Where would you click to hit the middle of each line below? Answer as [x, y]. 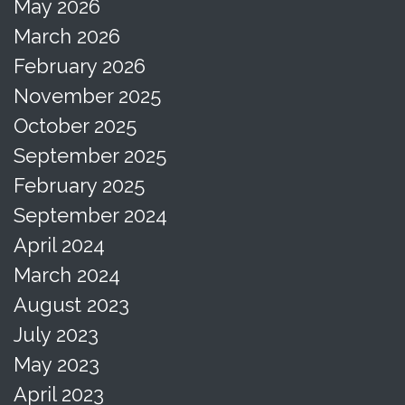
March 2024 [67, 274]
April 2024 [59, 245]
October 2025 [75, 125]
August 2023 [71, 304]
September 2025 [90, 155]
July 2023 [56, 334]
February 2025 [79, 185]
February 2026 [80, 66]
